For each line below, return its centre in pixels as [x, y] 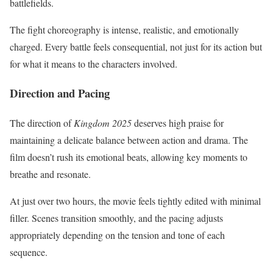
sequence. [29, 252]
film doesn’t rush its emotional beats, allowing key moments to [129, 157]
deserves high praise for [178, 123]
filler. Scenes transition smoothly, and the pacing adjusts [116, 218]
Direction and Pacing [60, 93]
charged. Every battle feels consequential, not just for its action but [136, 46]
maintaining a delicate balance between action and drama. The [129, 140]
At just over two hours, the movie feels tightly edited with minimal [135, 201]
